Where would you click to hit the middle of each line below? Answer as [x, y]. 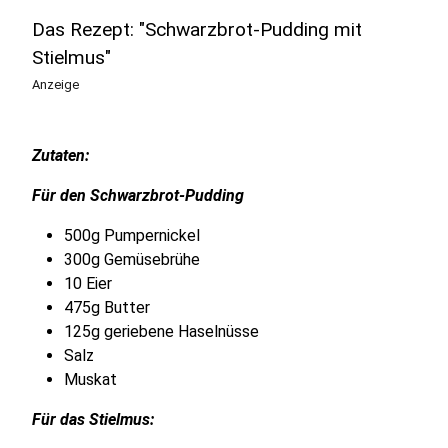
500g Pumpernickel [132, 235]
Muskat [90, 379]
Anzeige [55, 84]
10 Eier [88, 283]
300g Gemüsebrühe [132, 259]
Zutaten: [60, 155]
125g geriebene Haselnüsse [161, 331]
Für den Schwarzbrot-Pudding [138, 195]
